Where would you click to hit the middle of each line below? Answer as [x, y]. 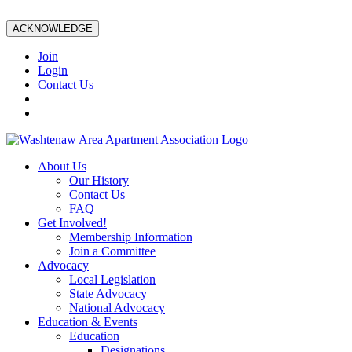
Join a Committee [112, 251]
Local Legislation [112, 279]
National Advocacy [117, 308]
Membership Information [131, 237]
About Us [62, 166]
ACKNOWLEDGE [53, 29]
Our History [99, 180]
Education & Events [88, 322]
